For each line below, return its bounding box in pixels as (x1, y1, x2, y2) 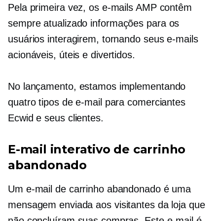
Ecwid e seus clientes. (8, 112, 104, 123)
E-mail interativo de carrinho (8, 142, 186, 156)
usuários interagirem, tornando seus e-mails (8, 34, 198, 44)
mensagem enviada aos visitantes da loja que (8, 199, 205, 210)
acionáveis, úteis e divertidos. (8, 49, 135, 60)
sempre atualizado (8, 18, 88, 29)
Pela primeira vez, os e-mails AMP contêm (8, 2, 192, 13)
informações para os (87, 18, 180, 29)
